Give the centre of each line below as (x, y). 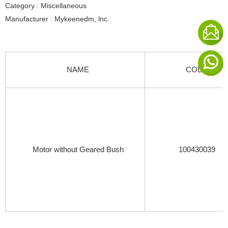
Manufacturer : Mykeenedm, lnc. (57, 19)
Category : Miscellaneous (46, 6)
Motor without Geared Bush (78, 150)
